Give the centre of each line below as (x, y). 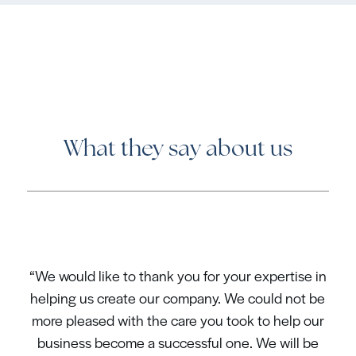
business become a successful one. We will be (178, 342)
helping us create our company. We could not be (178, 297)
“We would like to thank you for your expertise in (178, 275)
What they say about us (178, 151)
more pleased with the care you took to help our (178, 319)
